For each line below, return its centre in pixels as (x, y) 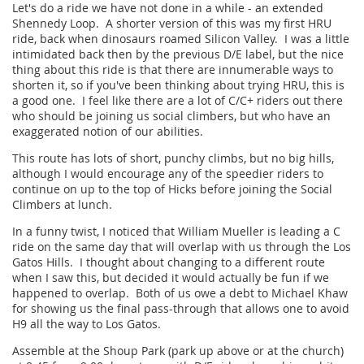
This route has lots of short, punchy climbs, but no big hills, (173, 158)
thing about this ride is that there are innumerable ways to (173, 70)
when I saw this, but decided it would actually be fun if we (171, 278)
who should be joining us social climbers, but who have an (171, 116)
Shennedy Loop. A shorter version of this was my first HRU (172, 24)
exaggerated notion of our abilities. (109, 132)
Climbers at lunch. (65, 205)
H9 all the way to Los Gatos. (87, 324)
